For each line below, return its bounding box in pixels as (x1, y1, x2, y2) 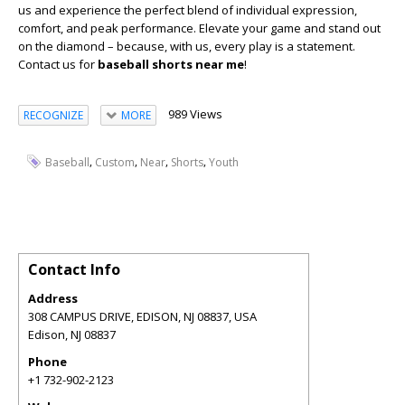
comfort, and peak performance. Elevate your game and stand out (18, 20, 381, 36)
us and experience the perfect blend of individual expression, (18, 2, 357, 18)
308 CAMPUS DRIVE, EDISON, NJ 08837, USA (28, 307, 257, 325)
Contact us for (18, 56, 98, 72)
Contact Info (28, 259, 120, 279)
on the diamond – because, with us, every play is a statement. (18, 38, 355, 54)
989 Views (167, 106, 222, 122)
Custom (95, 154, 135, 170)
